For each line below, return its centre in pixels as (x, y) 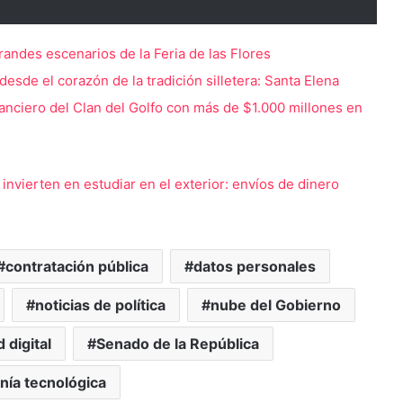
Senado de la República (178, 343)
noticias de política (100, 304)
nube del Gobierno (276, 304)
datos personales (254, 266)
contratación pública (76, 266)
